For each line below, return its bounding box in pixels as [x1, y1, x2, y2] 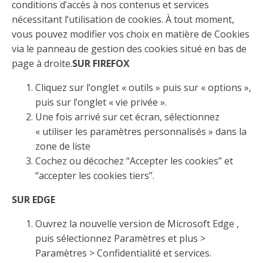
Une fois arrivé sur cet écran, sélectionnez [35, 110, 220, 123]
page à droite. [12, 57, 72, 70]
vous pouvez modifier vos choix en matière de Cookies [12, 28, 249, 41]
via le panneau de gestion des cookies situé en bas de [12, 42, 247, 55]
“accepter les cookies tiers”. [35, 169, 154, 182]
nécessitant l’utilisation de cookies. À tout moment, [12, 13, 234, 26]
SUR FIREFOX [72, 57, 130, 70]
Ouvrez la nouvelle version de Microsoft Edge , [35, 217, 239, 230]
